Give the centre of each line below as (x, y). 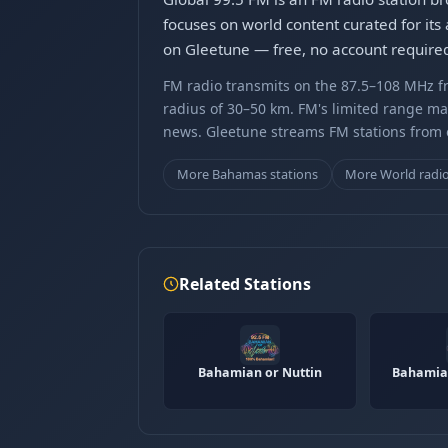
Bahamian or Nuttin (260, 372)
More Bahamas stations (247, 173)
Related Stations (245, 283)
